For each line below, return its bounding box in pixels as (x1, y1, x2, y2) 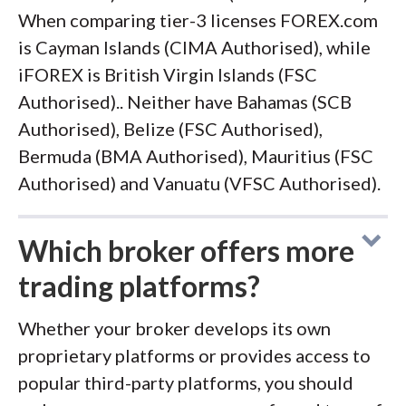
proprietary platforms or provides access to (18, 344, 371, 367)
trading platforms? (18, 268, 260, 304)
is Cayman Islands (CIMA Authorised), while (18, 36, 371, 59)
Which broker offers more (18, 233, 354, 269)
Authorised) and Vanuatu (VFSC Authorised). (18, 172, 381, 195)
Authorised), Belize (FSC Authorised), (18, 118, 323, 140)
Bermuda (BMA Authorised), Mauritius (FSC (18, 145, 373, 168)
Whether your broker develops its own (18, 317, 331, 340)
